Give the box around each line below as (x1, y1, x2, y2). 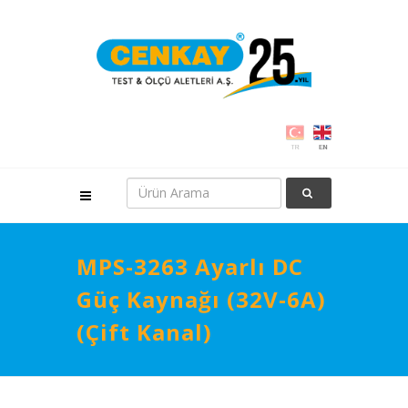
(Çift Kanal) (76, 316, 212, 347)
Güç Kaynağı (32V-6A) (76, 283, 326, 314)
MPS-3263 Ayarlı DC (76, 250, 303, 281)
